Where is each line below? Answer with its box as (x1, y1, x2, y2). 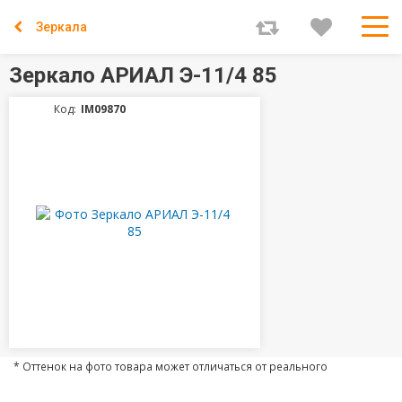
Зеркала (36, 20, 87, 34)
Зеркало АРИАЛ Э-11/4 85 (9, 63, 277, 88)
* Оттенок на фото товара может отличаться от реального (13, 359, 328, 373)
